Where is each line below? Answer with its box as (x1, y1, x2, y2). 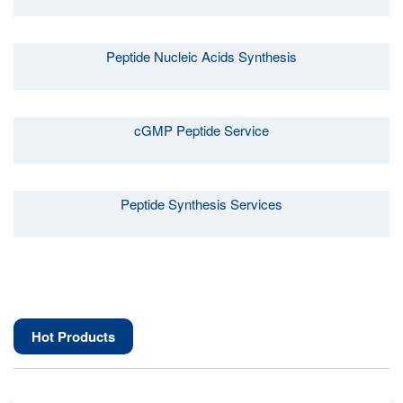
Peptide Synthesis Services (121, 194, 282, 213)
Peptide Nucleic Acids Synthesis (106, 47, 297, 66)
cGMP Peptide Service (134, 121, 269, 139)
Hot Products (31, 327, 115, 346)
